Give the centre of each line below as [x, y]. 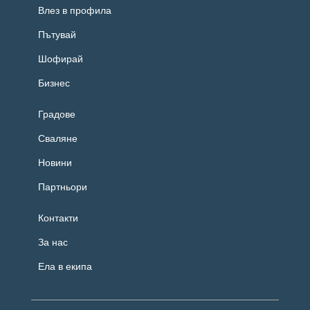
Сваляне [58, 138]
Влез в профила [75, 10]
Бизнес [54, 83]
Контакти [58, 218]
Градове [57, 114]
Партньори [63, 186]
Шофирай [61, 58]
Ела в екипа [65, 266]
